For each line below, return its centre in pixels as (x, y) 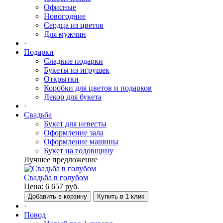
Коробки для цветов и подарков (98, 88)
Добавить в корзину (57, 196)
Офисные (60, 7)
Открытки (61, 79)
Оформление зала (74, 133)
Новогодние (65, 16)
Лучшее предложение (61, 160)
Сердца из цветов (74, 25)
